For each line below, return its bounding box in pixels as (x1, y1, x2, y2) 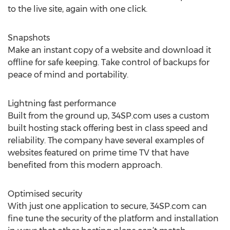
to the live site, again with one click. (8, 4, 147, 14)
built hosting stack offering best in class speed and (8, 123, 208, 133)
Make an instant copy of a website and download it (8, 45, 211, 55)
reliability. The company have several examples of (8, 136, 204, 145)
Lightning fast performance (8, 99, 116, 108)
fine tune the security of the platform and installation (8, 214, 219, 223)
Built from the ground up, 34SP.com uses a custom (8, 111, 209, 121)
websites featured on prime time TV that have (8, 148, 189, 158)
